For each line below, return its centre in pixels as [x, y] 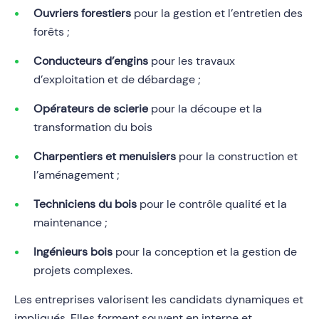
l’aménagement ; [77, 175]
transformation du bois [93, 127]
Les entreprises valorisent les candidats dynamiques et [159, 300]
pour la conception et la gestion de [205, 252]
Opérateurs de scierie [91, 109]
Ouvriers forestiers [82, 14]
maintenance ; [70, 223]
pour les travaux [192, 61]
